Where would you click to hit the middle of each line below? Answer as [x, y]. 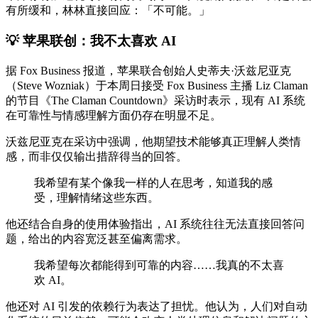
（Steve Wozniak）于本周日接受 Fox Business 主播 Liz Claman [157, 85]
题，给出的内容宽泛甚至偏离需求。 [97, 238]
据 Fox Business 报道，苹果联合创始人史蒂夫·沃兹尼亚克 [148, 70]
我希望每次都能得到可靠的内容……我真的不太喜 [159, 265]
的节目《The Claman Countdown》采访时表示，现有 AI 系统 [155, 100]
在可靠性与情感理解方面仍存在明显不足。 [114, 115]
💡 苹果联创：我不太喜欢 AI [91, 40]
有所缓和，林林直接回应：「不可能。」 [108, 11]
